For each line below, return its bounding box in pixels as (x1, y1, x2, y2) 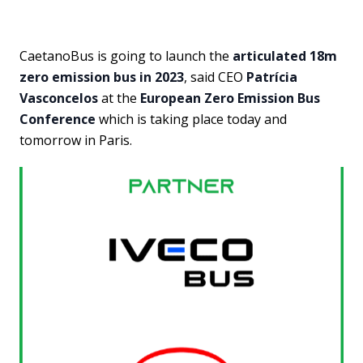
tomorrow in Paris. (19, 131, 132, 149)
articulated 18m (233, 47, 337, 65)
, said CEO (184, 68, 246, 86)
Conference (19, 110, 96, 128)
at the (98, 89, 140, 107)
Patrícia (246, 68, 297, 86)
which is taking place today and (96, 110, 287, 128)
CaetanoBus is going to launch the (19, 47, 233, 65)
